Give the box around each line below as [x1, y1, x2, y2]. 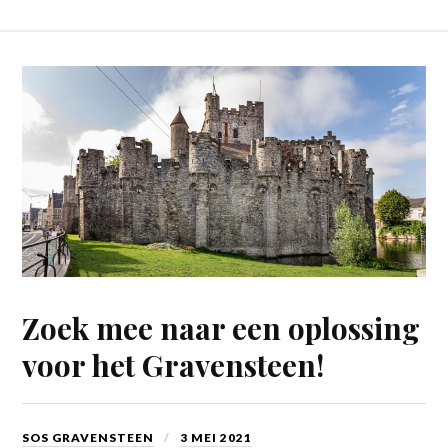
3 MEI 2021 [180, 429, 253, 445]
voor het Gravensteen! [22, 344, 325, 384]
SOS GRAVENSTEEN [22, 429, 155, 445]
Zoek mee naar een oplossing [22, 307, 421, 347]
